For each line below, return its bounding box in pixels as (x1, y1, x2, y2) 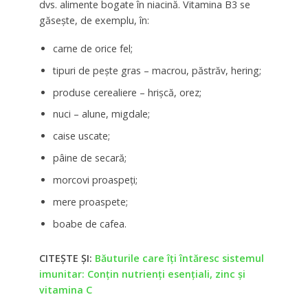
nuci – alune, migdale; (52, 107, 150, 121)
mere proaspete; (52, 195, 128, 209)
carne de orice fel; (52, 41, 133, 55)
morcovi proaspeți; (52, 173, 137, 187)
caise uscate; (52, 129, 110, 143)
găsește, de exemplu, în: (38, 13, 149, 27)
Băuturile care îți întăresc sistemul (94, 252, 264, 265)
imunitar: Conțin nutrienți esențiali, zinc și (38, 267, 245, 281)
